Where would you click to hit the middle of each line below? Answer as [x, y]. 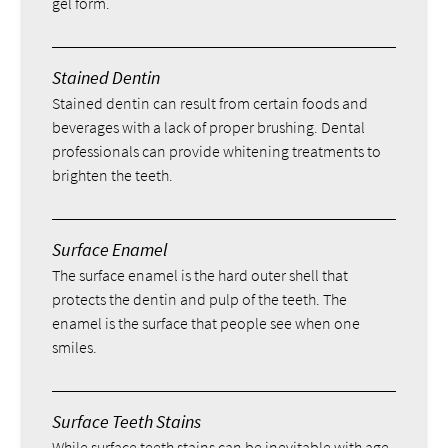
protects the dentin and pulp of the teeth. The [200, 298]
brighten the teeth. [113, 174]
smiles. [75, 346]
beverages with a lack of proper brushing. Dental [209, 126]
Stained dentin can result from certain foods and [210, 102]
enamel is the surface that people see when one [206, 322]
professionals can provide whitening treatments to [217, 150]
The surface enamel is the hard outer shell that [200, 274]
